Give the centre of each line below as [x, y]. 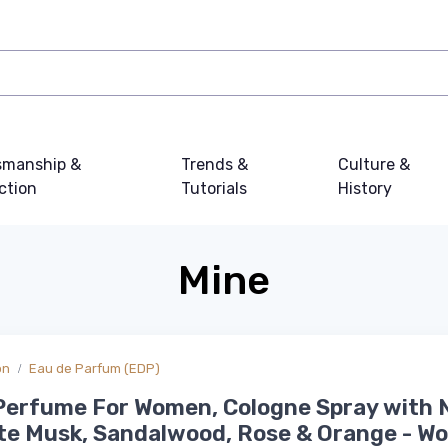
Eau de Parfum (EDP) [94, 368]
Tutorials [214, 188]
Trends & [215, 164]
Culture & [373, 164]
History [364, 188]
